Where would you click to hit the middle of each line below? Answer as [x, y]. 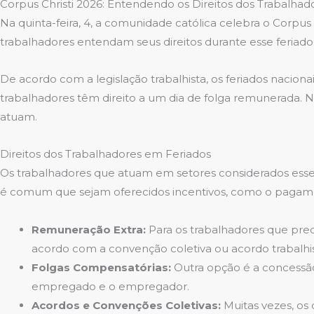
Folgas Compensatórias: [101, 267]
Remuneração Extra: [89, 229]
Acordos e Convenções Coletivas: [126, 305]
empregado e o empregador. [110, 286]
